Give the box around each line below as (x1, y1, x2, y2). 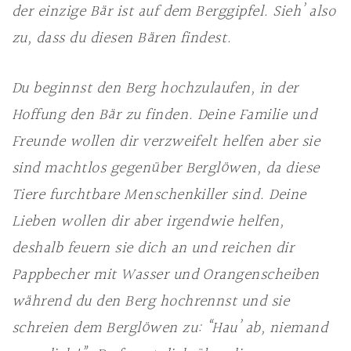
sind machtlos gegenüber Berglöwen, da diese (12, 156, 320, 181)
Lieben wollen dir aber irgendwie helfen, (12, 209, 284, 234)
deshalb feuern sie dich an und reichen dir (12, 236, 295, 261)
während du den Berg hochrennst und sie (12, 289, 290, 314)
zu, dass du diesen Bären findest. (12, 26, 232, 51)
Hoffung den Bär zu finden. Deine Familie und (12, 103, 317, 128)
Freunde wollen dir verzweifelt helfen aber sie (12, 129, 320, 154)
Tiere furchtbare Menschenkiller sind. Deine (12, 183, 306, 208)
